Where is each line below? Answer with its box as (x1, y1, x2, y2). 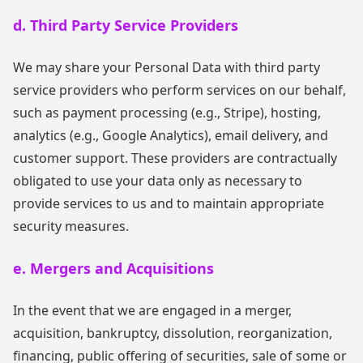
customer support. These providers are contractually (13, 149, 337, 167)
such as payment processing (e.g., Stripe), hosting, (13, 104, 321, 122)
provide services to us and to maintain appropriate (13, 194, 324, 212)
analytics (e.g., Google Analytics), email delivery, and (13, 126, 328, 144)
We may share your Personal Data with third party (13, 58, 320, 76)
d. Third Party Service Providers (13, 15, 238, 35)
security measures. (13, 217, 129, 235)
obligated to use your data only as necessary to (13, 172, 302, 190)
